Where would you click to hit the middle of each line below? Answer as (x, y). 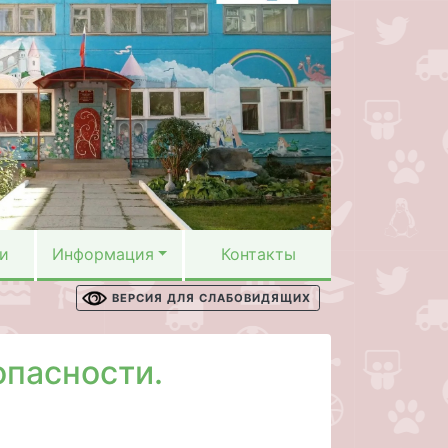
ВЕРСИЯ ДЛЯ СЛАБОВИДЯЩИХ (211, 297)
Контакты (258, 254)
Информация (102, 254)
